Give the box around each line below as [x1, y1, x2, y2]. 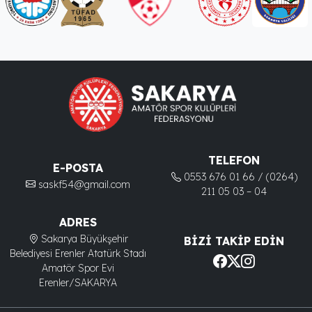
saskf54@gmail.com [38, 178, 130, 191]
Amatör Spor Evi [42, 262, 114, 274]
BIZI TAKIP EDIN [184, 234, 284, 248]
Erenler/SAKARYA [39, 276, 117, 289]
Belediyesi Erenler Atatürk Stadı [10, 247, 146, 260]
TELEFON [208, 153, 260, 167]
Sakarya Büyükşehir [40, 233, 128, 245]
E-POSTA [53, 160, 103, 175]
